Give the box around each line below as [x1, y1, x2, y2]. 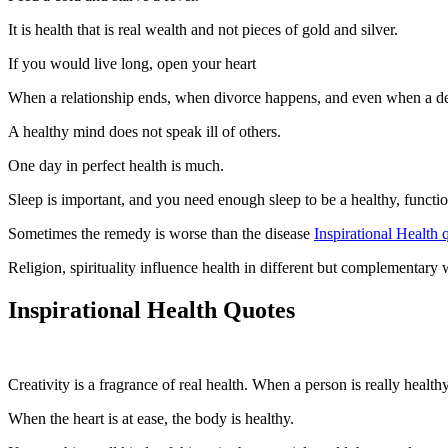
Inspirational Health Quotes [8, 296, 295, 323]
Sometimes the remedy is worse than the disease [8, 224, 314, 242]
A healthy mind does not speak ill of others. [8, 122, 281, 140]
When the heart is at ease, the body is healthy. [8, 409, 294, 427]
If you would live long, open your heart [8, 54, 256, 72]
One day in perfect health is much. [8, 156, 224, 174]
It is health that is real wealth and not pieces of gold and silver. [8, 20, 402, 38]
